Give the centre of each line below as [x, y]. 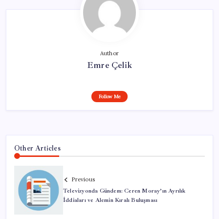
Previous [83, 180]
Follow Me [109, 97]
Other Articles [37, 148]
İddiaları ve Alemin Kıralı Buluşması [110, 200]
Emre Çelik [109, 65]
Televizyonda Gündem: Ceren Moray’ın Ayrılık [124, 191]
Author [109, 53]
